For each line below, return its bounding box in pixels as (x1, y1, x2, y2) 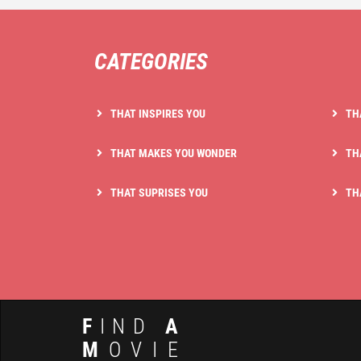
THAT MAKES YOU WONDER (110, 146, 237, 160)
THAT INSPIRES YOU (110, 106, 205, 120)
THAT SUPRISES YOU (110, 185, 208, 199)
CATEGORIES (94, 48, 208, 75)
